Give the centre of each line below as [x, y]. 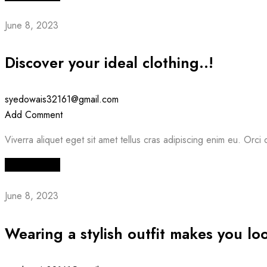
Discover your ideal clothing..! [109, 63]
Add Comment [34, 115]
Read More [28, 165]
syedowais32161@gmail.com [62, 100]
